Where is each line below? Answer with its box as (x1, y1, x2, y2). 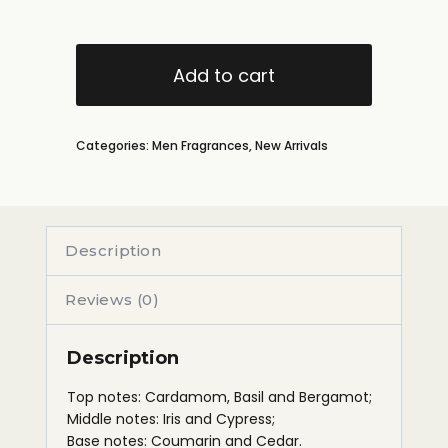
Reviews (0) (65, 289, 160, 309)
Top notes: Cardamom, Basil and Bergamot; (67, 386, 372, 407)
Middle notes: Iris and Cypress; (67, 408, 275, 429)
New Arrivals (255, 136, 328, 154)
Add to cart (173, 62, 275, 88)
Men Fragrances (152, 136, 249, 154)
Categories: (76, 136, 152, 154)
